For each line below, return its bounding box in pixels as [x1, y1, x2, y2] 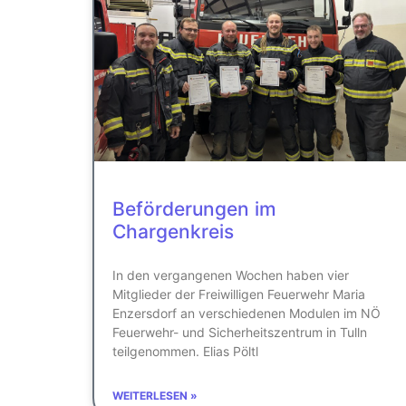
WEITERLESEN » [112, 388, 198, 402]
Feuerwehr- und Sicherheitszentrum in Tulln [112, 324, 367, 340]
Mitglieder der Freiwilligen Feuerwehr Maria [112, 285, 365, 302]
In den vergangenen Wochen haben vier [112, 266, 349, 283]
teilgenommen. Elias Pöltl [112, 343, 258, 359]
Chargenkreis [112, 219, 234, 243]
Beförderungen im [112, 197, 276, 220]
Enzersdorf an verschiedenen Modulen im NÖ [112, 304, 381, 321]
